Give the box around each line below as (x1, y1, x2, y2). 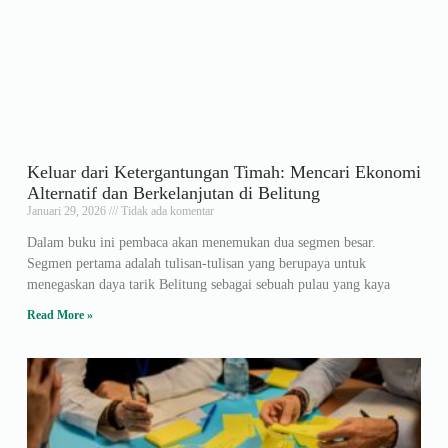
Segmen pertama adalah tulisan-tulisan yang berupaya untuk (26, 256, 366, 272)
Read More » (26, 308, 93, 323)
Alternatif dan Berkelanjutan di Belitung (26, 183, 320, 204)
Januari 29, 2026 (26, 204, 109, 219)
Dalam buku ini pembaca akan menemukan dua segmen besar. (26, 235, 376, 251)
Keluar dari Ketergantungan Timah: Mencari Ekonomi (26, 162, 421, 183)
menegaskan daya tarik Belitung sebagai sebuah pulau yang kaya (26, 277, 390, 293)
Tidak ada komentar (117, 204, 214, 219)
